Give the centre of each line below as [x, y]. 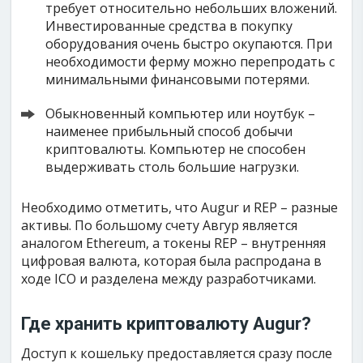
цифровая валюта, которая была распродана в [172, 261]
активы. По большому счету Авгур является [160, 225]
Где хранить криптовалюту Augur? [167, 323]
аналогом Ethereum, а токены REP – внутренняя [174, 243]
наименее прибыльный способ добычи [169, 131]
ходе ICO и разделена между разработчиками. [169, 278]
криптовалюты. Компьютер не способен [176, 149]
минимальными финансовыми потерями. [178, 79]
